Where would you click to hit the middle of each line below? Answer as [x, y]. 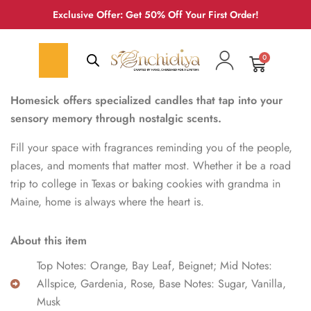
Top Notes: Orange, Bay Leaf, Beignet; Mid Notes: [154, 266]
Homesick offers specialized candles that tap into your [146, 100]
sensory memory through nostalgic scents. [116, 118]
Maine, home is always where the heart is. [107, 202]
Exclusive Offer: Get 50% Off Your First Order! [155, 15]
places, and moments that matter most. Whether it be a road [151, 166]
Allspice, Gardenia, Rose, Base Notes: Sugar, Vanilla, [161, 284]
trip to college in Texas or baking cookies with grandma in [145, 184]
